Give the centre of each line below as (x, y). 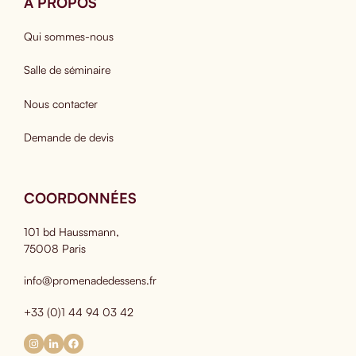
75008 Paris (54, 248)
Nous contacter (60, 103)
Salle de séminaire (67, 70)
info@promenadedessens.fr (90, 281)
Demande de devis (68, 137)
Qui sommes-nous (68, 37)
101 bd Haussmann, (71, 231)
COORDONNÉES (80, 197)
